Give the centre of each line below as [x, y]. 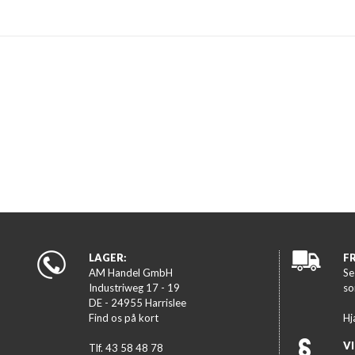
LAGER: [108, 258]
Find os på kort [124, 318]
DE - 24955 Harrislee [137, 303]
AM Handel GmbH [131, 273]
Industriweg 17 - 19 [134, 288]
